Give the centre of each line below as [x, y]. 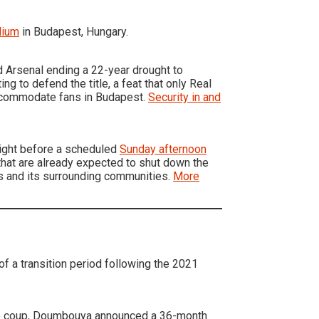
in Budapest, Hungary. [74, 31]
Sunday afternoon [163, 149]
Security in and [184, 97]
